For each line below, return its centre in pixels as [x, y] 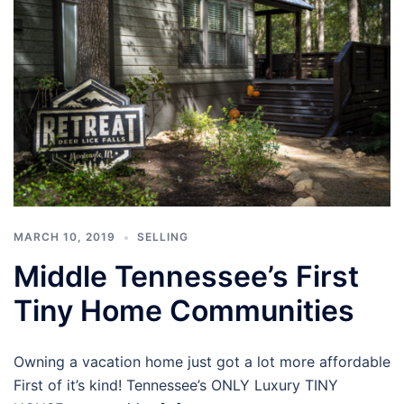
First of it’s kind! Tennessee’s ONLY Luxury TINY [176, 385]
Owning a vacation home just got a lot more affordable [202, 361]
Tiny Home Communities [184, 310]
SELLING [163, 236]
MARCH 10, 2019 [64, 236]
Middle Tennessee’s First [186, 276]
